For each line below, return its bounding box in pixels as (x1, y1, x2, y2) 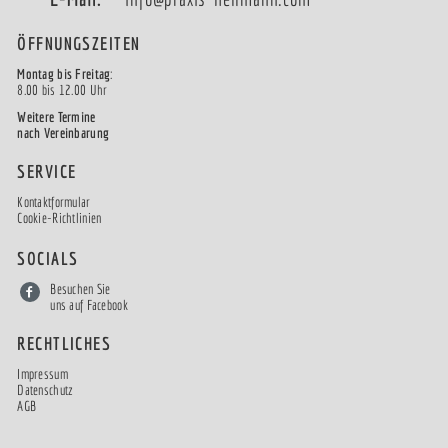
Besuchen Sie (50, 281, 111, 297)
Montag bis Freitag (17, 66, 111, 82)
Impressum (17, 366, 68, 382)
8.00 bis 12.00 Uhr (17, 82, 108, 98)
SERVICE (17, 161, 77, 182)
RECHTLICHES (17, 333, 112, 354)
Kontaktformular (17, 194, 91, 210)
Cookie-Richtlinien (17, 210, 102, 226)
